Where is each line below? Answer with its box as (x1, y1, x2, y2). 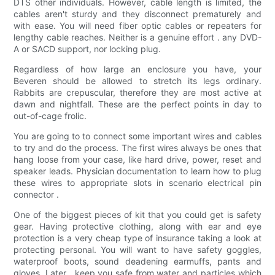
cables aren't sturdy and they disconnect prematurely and (14, 9, 261, 20)
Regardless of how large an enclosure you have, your (14, 64, 261, 75)
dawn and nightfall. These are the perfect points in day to (14, 99, 261, 110)
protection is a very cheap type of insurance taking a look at (14, 233, 261, 244)
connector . (14, 189, 60, 200)
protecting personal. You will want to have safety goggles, (14, 244, 261, 255)
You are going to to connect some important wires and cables (14, 131, 261, 142)
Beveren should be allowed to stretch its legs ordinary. (14, 76, 261, 87)
